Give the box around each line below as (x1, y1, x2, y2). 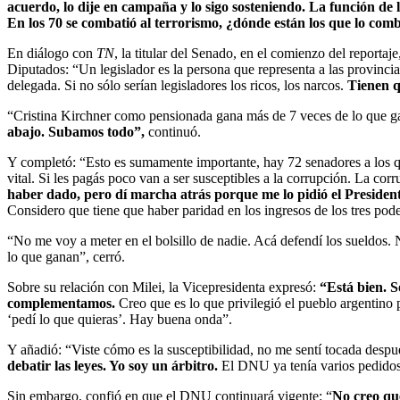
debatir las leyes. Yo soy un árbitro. (7, 357, 221, 373)
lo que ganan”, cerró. (7, 248, 125, 264)
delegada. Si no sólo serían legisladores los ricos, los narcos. (7, 77, 347, 93)
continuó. (145, 123, 201, 139)
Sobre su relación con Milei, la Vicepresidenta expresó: (7, 279, 316, 295)
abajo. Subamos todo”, (7, 123, 145, 139)
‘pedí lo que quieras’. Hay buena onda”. (7, 311, 232, 327)
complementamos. (7, 295, 119, 311)
